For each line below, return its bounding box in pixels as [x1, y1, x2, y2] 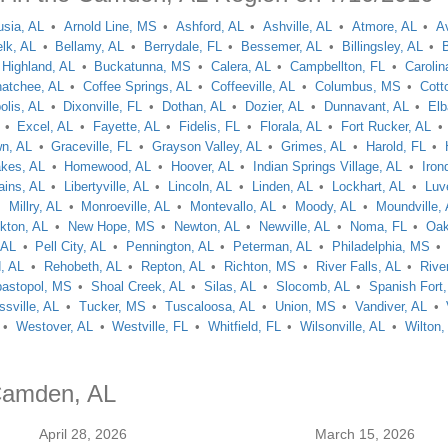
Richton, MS [224, 259, 297, 274]
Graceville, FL [51, 139, 133, 154]
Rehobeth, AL [43, 259, 122, 274]
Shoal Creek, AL [90, 279, 185, 294]
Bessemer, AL [241, 39, 323, 54]
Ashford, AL [175, 19, 244, 34]
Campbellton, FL [290, 59, 386, 74]
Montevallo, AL [189, 199, 276, 214]
